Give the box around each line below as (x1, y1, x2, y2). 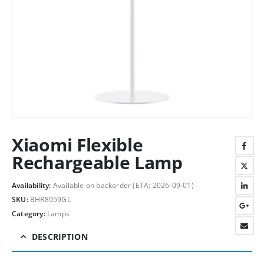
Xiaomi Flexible (12, 132, 143, 157)
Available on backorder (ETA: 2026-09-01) (52, 180, 194, 191)
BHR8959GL (30, 194, 71, 205)
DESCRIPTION (32, 230, 88, 242)
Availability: (12, 180, 53, 191)
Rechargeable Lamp (12, 150, 183, 174)
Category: (12, 208, 47, 219)
